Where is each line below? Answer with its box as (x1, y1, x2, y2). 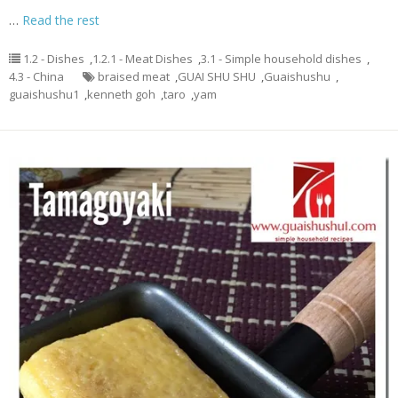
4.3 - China (9, 68, 64, 84)
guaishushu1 (9, 85, 79, 102)
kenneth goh (87, 85, 155, 102)
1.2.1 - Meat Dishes (92, 50, 193, 67)
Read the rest (22, 11, 99, 28)
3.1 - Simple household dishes (201, 50, 362, 67)
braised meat (98, 68, 170, 84)
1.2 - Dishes (23, 50, 84, 67)
